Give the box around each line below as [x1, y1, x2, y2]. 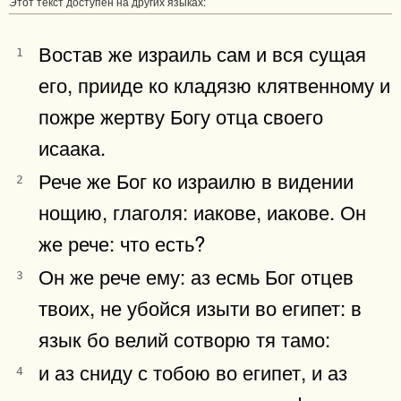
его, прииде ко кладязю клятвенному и [38, 69, 390, 98]
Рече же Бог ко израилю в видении [38, 165, 354, 194]
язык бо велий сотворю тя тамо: [38, 323, 330, 353]
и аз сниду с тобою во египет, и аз [38, 356, 347, 386]
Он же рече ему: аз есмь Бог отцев [38, 260, 354, 290]
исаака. [38, 132, 106, 161]
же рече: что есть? [38, 227, 205, 257]
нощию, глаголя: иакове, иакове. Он [38, 196, 366, 226]
